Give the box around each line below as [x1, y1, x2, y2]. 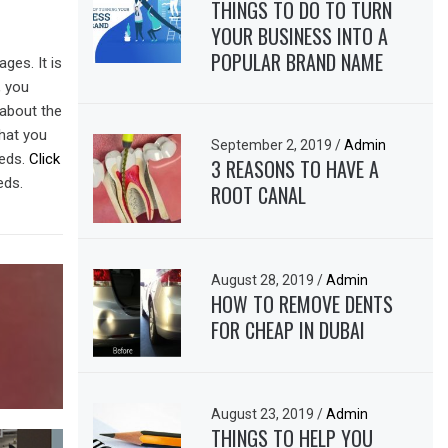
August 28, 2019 [211, 271, 318, 288]
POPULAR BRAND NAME [211, 46, 384, 77]
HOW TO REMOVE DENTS [211, 288, 394, 319]
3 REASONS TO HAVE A [211, 154, 380, 185]
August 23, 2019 [211, 405, 318, 422]
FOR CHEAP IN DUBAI [211, 314, 366, 345]
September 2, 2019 [211, 137, 336, 154]
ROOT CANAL [211, 180, 307, 211]
